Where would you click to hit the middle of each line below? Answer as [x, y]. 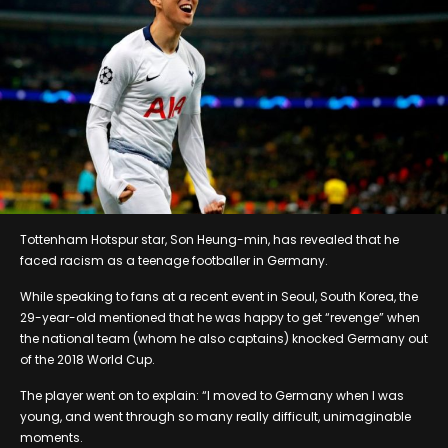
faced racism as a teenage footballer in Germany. [174, 260]
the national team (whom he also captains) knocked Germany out [224, 338]
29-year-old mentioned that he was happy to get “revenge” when [220, 317]
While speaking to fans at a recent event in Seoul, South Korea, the [219, 296]
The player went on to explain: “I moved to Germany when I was [212, 395]
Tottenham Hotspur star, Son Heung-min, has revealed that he [209, 239]
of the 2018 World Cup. [87, 359]
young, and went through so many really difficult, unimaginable [215, 416]
